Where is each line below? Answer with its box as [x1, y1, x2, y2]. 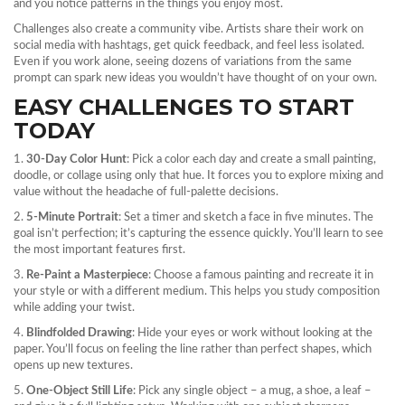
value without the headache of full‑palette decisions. [14, 186, 278, 198]
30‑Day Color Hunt [26, 154, 127, 165]
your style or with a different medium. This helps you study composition [14, 286, 380, 297]
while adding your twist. [14, 302, 135, 314]
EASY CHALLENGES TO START [14, 94, 354, 120]
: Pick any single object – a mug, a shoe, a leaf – [133, 385, 372, 397]
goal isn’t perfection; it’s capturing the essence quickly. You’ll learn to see [14, 228, 383, 240]
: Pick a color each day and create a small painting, [127, 154, 376, 165]
